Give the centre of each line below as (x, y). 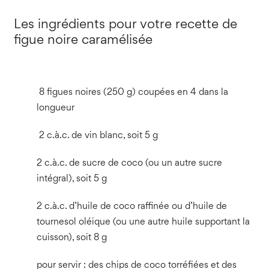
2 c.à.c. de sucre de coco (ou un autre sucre (129, 163)
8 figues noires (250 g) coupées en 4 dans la (132, 92)
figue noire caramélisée (83, 40)
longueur (55, 108)
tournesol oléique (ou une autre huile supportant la (143, 222)
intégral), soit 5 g (71, 179)
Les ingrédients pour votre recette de (125, 25)
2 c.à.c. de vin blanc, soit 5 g (97, 136)
